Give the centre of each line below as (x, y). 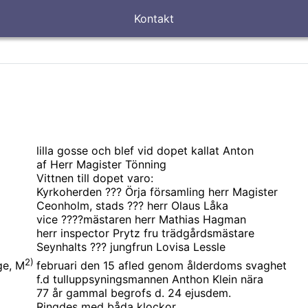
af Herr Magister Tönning (101, 164)
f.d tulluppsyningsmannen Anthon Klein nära (150, 279)
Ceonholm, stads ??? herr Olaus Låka (132, 206)
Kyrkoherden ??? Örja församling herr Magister (157, 192)
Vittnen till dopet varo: (95, 178)
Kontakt (154, 19)
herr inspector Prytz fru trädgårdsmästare (145, 233)
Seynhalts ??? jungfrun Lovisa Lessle (131, 247)
